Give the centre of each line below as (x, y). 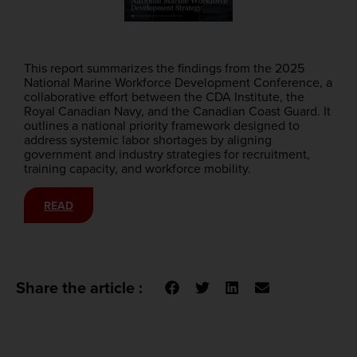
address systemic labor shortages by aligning (148, 139)
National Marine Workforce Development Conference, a (178, 82)
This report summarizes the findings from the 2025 (164, 68)
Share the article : (79, 288)
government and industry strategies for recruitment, (167, 154)
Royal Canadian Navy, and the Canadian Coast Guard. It (177, 111)
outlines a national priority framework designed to (162, 125)
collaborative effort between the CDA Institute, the (164, 96)
